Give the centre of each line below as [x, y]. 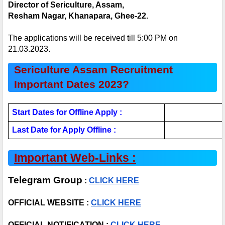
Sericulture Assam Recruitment [93, 70]
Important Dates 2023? [72, 85]
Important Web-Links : [75, 158]
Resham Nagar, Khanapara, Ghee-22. [78, 16]
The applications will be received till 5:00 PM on [93, 38]
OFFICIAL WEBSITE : [49, 203]
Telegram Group [45, 180]
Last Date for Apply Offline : [65, 130]
